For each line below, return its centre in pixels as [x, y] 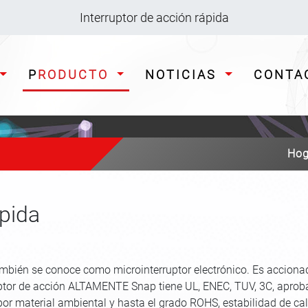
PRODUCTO [75, 74]
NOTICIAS [189, 74]
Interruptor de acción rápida [154, 18]
